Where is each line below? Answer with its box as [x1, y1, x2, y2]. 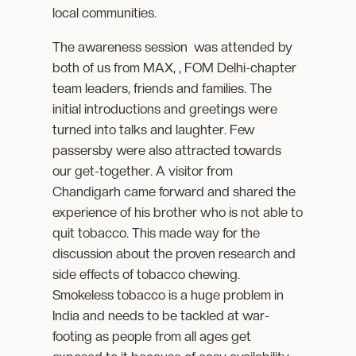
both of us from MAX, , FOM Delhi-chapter [52, 59, 297, 75]
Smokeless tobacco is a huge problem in [52, 286, 284, 303]
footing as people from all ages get [52, 327, 252, 344]
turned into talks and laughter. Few [52, 121, 256, 137]
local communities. [52, 4, 157, 21]
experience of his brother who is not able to [52, 203, 304, 220]
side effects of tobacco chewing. [52, 265, 241, 282]
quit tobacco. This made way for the [52, 224, 261, 241]
